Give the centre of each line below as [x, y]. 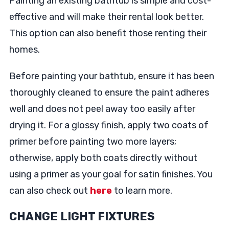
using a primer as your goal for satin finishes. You [111, 174]
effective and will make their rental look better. [106, 17]
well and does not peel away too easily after [102, 109]
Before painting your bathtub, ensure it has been [111, 76]
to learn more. [143, 191]
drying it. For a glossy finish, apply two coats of [109, 125]
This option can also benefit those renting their [108, 33]
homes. [24, 50]
